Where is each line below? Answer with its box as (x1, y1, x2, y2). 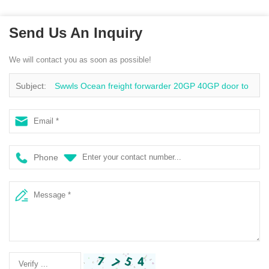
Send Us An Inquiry (9, 24, 142, 41)
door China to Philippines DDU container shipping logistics (16, 104, 235, 115)
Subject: (16, 80, 49, 91)
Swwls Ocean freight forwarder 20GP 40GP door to (55, 80, 249, 91)
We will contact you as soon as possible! (9, 55, 151, 64)
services (16, 128, 47, 139)
